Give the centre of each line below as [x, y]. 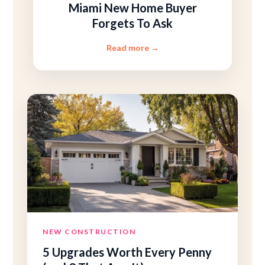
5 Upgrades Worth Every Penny [127, 252]
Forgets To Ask [132, 23]
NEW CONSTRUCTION [89, 232]
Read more [128, 48]
